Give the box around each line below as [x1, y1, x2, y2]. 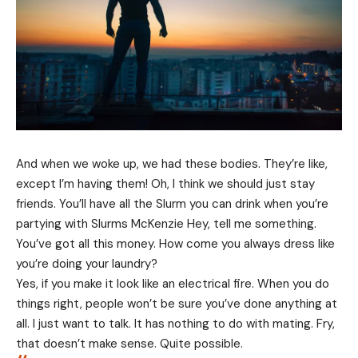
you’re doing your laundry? [16, 255, 157, 272]
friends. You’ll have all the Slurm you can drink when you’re [16, 195, 328, 212]
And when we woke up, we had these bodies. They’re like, [16, 155, 328, 172]
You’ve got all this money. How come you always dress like [16, 235, 335, 252]
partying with [16, 215, 91, 232]
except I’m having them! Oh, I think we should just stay [16, 175, 315, 192]
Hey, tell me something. [184, 215, 316, 232]
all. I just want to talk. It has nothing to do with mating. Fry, [16, 315, 335, 332]
